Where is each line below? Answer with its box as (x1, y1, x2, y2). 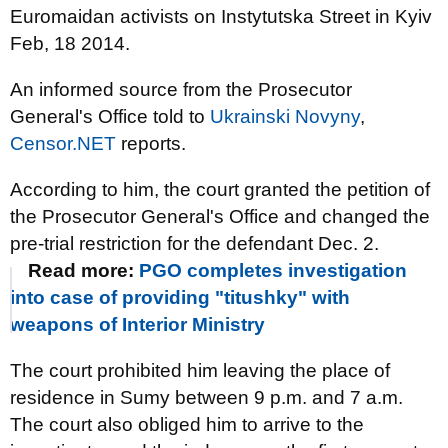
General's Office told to (10, 106, 210, 127)
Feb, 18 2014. (10, 33, 130, 54)
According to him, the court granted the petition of (10, 179, 430, 200)
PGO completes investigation (139, 260, 407, 281)
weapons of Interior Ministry (10, 314, 265, 335)
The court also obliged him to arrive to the (10, 414, 364, 435)
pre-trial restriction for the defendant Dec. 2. (10, 233, 379, 254)
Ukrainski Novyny (210, 106, 360, 127)
